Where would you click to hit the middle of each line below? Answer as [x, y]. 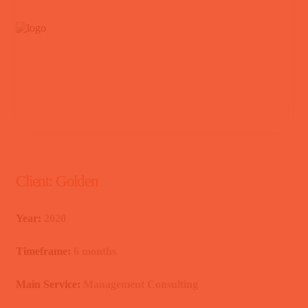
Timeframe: [45, 251]
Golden [77, 181]
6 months [95, 251]
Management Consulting [141, 284]
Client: [36, 181]
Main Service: [49, 284]
